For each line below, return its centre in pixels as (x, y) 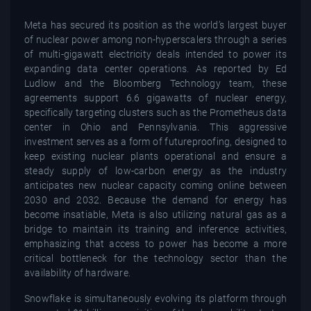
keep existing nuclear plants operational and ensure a (155, 156)
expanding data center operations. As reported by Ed (155, 68)
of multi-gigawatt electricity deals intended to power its (155, 54)
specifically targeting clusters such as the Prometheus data (155, 112)
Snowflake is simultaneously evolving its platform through (155, 298)
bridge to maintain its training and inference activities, (155, 229)
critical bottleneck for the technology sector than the (155, 258)
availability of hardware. (77, 272)
